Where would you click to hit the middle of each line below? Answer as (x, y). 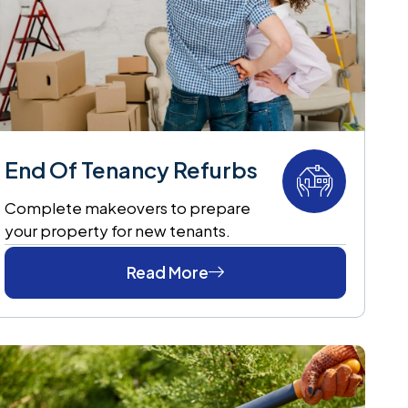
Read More (168, 272)
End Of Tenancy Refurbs (132, 169)
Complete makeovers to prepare (128, 207)
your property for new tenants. (118, 230)
